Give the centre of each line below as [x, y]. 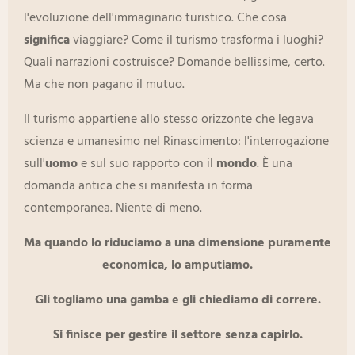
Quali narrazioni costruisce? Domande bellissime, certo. [174, 63]
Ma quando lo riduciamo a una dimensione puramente [177, 244]
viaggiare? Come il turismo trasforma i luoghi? [197, 41]
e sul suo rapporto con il [147, 164]
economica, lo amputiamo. [177, 266]
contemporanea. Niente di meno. [113, 209]
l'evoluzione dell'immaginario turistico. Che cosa [155, 19]
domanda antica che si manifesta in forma [138, 187]
